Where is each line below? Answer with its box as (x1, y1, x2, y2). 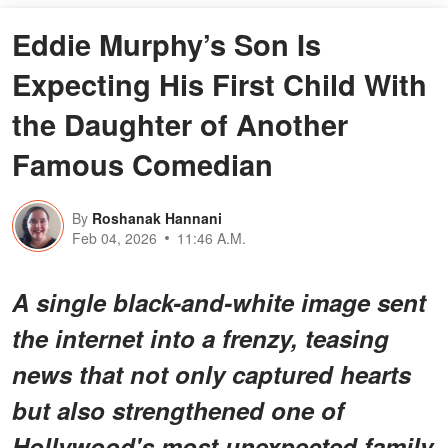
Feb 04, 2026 (72, 227, 157, 248)
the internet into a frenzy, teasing (12, 320, 389, 355)
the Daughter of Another (12, 102, 348, 145)
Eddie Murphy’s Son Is (12, 22, 321, 65)
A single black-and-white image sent (12, 284, 426, 319)
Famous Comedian (12, 142, 273, 185)
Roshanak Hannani (92, 207, 222, 228)
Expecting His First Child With (12, 62, 427, 105)
